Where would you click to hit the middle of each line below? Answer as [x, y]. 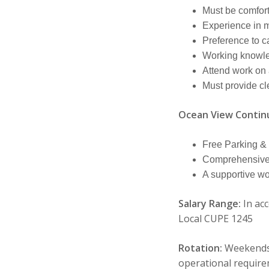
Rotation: [201, 248]
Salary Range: [211, 203]
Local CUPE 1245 [216, 218]
